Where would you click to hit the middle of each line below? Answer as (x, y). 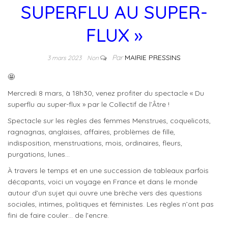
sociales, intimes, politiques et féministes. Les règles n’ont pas (111, 204)
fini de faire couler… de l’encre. (58, 215)
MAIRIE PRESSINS (153, 58)
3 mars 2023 (65, 58)
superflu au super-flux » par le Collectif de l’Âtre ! (89, 104)
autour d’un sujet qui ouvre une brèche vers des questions (105, 193)
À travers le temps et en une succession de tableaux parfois (108, 170)
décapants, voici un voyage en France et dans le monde (103, 182)
